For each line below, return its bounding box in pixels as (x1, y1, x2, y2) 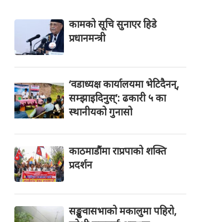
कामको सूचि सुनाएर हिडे (69, 17, 157, 31)
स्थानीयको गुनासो (69, 105, 133, 119)
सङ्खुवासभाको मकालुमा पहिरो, (69, 204, 177, 218)
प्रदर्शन (69, 158, 93, 172)
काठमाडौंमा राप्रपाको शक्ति (69, 144, 167, 158)
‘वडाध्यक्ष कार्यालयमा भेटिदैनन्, (69, 77, 179, 91)
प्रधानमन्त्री (69, 31, 106, 45)
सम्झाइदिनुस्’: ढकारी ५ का (69, 91, 166, 105)
